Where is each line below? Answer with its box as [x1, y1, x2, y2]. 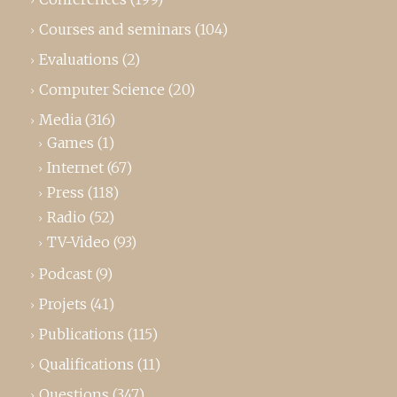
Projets [39, 295, 87, 314]
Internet [47, 159, 104, 177]
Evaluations [39, 51, 119, 69]
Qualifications [39, 355, 134, 374]
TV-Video [47, 233, 110, 252]
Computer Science [39, 81, 165, 99]
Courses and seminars [39, 20, 191, 39]
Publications [39, 325, 124, 344]
